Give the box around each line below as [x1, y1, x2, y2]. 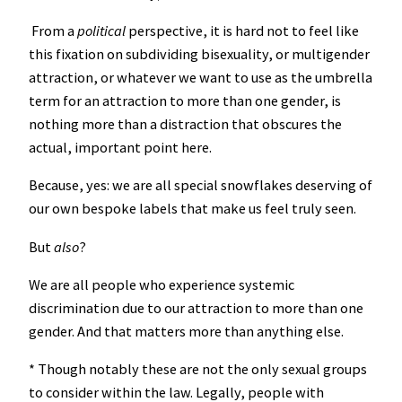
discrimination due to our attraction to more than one [29, 299, 363, 318]
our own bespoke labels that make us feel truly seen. [29, 199, 356, 218]
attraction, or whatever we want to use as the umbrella [29, 68, 372, 87]
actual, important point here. [29, 138, 212, 157]
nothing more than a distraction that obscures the [29, 115, 342, 134]
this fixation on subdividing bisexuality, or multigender [29, 45, 370, 64]
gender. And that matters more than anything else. [29, 322, 344, 341]
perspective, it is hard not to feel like [126, 22, 359, 40]
